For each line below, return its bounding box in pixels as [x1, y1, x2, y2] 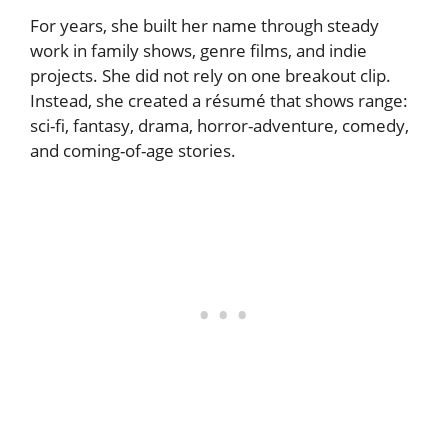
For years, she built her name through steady [30, 13, 379, 37]
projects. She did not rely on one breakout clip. [30, 63, 391, 87]
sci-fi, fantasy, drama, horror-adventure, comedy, [30, 113, 409, 137]
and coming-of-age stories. [30, 138, 236, 162]
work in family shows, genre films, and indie [30, 38, 367, 62]
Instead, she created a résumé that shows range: [30, 88, 408, 112]
